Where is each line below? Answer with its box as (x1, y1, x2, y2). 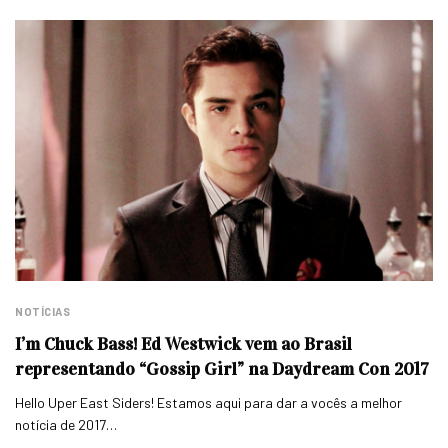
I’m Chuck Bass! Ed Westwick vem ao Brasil (15, 333, 352, 355)
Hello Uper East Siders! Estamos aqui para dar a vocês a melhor (15, 394, 403, 411)
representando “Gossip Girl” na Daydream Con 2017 (15, 358, 429, 380)
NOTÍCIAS (15, 305, 71, 318)
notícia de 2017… (15, 416, 118, 433)
